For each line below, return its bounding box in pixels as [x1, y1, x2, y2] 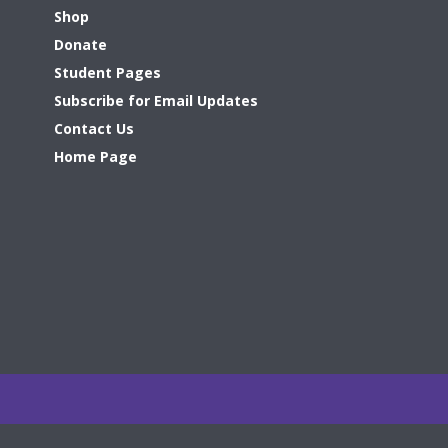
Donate [54, 35, 108, 55]
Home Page [54, 147, 138, 167]
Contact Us [54, 119, 135, 139]
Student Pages [54, 63, 162, 83]
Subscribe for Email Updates [54, 91, 259, 111]
